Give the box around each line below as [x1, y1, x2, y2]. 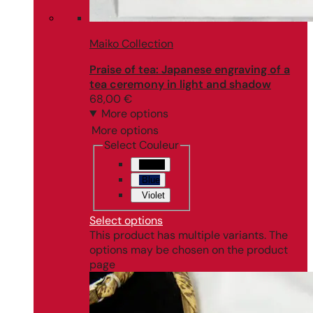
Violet [139, 189, 165, 201]
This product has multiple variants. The [89, 228, 288, 242]
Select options [89, 213, 163, 228]
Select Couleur [104, 138, 179, 152]
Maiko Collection [89, 36, 173, 51]
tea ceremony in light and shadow [89, 77, 271, 92]
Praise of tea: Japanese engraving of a [89, 62, 290, 77]
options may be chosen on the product [89, 242, 288, 257]
